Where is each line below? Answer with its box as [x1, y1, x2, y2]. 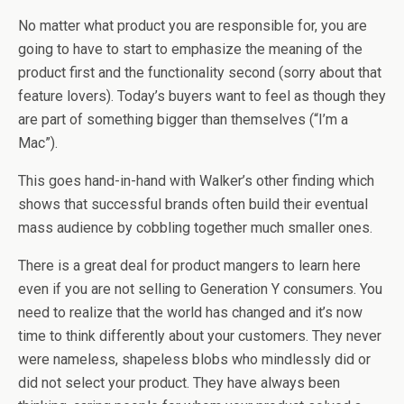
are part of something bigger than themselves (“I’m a [18, 111, 348, 128]
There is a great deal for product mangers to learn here [18, 257, 361, 274]
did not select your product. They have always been [18, 374, 340, 391]
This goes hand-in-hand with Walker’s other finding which [18, 172, 374, 189]
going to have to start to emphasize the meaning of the [18, 41, 363, 58]
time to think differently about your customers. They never [18, 327, 381, 344]
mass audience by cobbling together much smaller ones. [18, 219, 372, 236]
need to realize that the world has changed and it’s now [18, 304, 363, 321]
